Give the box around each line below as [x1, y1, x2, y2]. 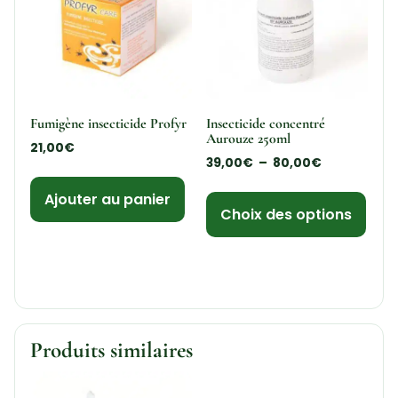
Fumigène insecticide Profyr [29, 114, 187, 132]
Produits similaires [29, 336, 193, 363]
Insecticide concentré [205, 114, 325, 132]
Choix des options [219, 204, 352, 226]
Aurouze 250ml [205, 129, 291, 147]
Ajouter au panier [44, 189, 171, 211]
